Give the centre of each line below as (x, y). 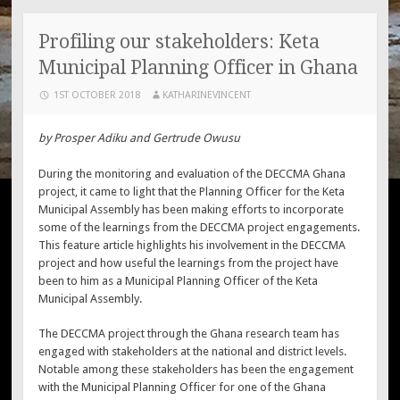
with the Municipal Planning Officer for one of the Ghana (183, 387)
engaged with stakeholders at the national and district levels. (193, 352)
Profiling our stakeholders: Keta (179, 42)
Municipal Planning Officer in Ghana (199, 68)
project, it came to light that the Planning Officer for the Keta (192, 191)
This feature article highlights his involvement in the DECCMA (192, 245)
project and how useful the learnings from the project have (189, 262)
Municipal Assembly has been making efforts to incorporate (192, 209)
